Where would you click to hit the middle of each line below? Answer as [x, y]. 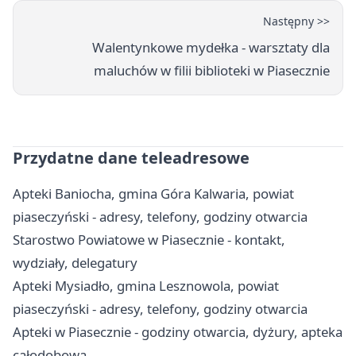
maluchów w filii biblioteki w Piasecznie [212, 71]
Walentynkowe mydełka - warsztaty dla [211, 48]
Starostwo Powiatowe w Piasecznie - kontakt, [149, 240]
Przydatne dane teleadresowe [131, 158]
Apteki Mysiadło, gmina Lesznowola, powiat [146, 286]
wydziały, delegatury [75, 263]
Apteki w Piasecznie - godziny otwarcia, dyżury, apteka [178, 332]
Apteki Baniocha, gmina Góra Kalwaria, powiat [153, 194]
